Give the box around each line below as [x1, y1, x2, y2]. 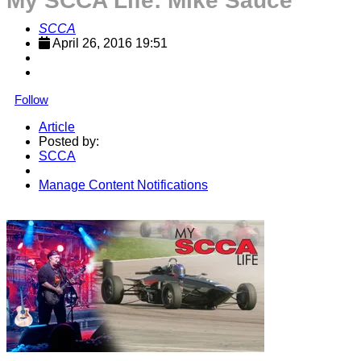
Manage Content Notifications [39, 178, 208, 192]
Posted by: [39, 135, 99, 148]
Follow [15, 93, 48, 106]
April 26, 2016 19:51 [52, 36, 168, 50]
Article [39, 120, 75, 134]
